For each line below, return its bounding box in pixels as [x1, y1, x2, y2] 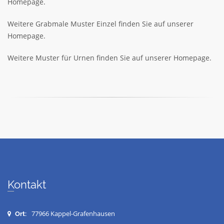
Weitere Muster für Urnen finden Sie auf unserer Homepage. [7, 53, 211, 62]
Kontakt [14, 178, 46, 191]
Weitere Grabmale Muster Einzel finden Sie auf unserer [7, 19, 193, 28]
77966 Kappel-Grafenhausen [31, 209, 115, 218]
